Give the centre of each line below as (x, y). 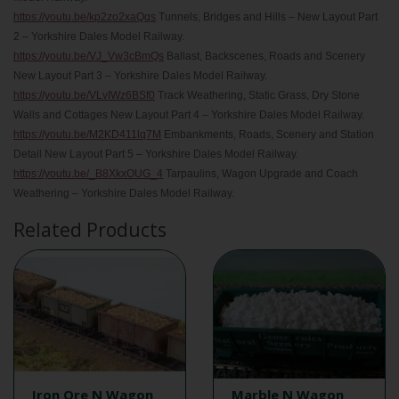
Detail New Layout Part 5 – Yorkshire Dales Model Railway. (156, 154)
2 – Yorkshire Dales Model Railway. (99, 37)
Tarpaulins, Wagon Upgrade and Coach (261, 174)
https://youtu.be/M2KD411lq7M (87, 134)
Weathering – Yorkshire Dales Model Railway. (124, 193)
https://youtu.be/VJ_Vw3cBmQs (89, 56)
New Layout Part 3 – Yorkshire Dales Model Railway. (140, 76)
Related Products (90, 230)
